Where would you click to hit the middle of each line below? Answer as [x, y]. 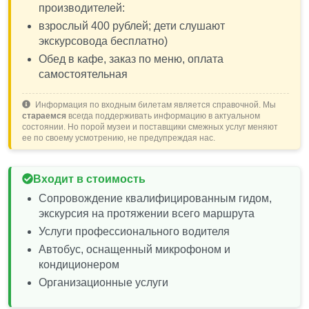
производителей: [82, 8]
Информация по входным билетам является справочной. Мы [154, 104]
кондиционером [79, 264]
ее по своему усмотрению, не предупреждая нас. [119, 138]
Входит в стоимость [89, 179]
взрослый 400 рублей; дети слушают [132, 26]
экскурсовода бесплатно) [103, 41]
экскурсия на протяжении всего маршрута [147, 213]
